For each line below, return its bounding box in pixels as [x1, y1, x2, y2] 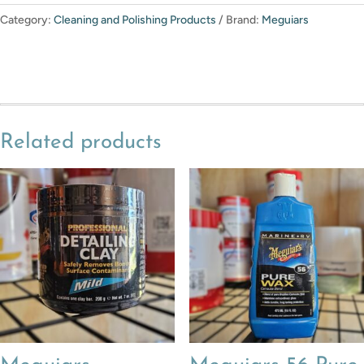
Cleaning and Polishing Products [54, 13, 216, 27]
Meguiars [262, 13, 309, 27]
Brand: [226, 13, 262, 27]
